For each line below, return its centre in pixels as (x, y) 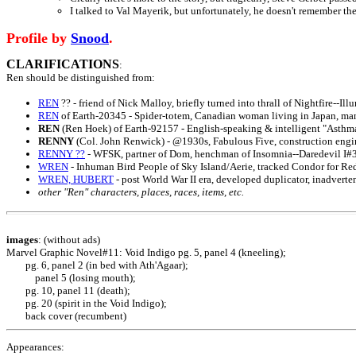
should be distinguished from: (91, 77)
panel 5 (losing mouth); (71, 278)
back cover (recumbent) (66, 316)
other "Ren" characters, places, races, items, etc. (141, 192)
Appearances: (35, 347)
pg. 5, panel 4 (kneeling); (232, 252)
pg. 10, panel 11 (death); (68, 290)
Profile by (39, 38)
